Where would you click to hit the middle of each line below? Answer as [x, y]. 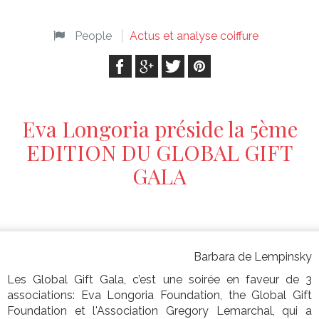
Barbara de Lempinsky [253, 257]
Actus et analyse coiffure [194, 36]
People [93, 36]
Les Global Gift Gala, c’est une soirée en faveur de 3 [159, 280]
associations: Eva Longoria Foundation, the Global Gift [159, 296]
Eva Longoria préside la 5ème [159, 129]
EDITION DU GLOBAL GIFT [159, 153]
